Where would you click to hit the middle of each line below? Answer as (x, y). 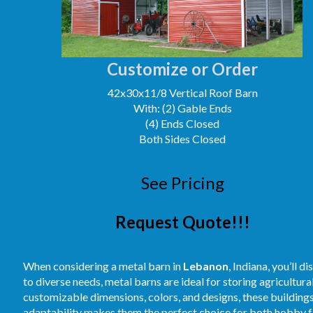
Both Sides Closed (182, 139)
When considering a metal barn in (103, 266)
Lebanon (206, 266)
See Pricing (183, 183)
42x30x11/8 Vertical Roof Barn (182, 93)
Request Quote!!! (183, 222)
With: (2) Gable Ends (182, 108)
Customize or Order (182, 69)
